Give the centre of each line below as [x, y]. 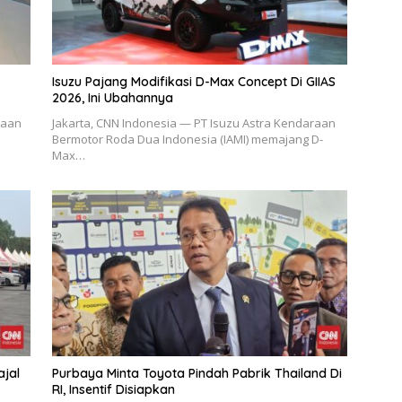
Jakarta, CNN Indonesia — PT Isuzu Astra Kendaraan [193, 122]
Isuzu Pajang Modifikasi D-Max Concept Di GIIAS [193, 81]
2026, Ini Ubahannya [112, 97]
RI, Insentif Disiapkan [113, 390]
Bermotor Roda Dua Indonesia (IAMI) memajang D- [187, 139]
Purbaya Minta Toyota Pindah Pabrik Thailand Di [197, 374]
